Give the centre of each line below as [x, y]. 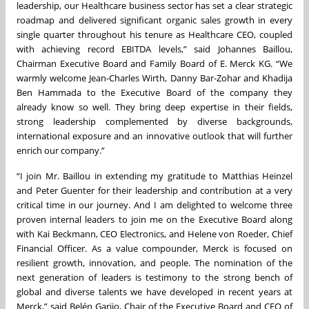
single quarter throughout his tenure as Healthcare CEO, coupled [154, 35]
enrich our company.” [61, 151]
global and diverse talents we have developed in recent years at [154, 292]
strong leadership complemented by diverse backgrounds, [154, 122]
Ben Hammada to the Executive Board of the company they [154, 93]
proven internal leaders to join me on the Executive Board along [154, 220]
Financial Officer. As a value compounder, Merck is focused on [154, 249]
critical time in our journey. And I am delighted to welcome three [154, 205]
